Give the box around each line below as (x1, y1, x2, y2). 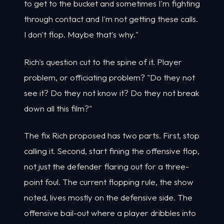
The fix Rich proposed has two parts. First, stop (24, 130, 199, 141)
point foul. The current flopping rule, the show (24, 176, 193, 187)
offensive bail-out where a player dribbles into (24, 207, 196, 218)
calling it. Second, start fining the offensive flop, (24, 145, 199, 156)
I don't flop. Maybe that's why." (24, 29, 138, 40)
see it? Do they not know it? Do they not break (24, 87, 199, 98)
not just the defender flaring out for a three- (24, 161, 189, 172)
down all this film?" (24, 102, 92, 113)
